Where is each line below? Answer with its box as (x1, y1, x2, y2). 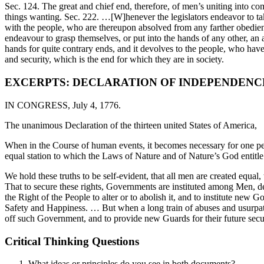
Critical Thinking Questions (5, 235, 139, 247)
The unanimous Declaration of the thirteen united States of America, (5, 120, 257, 130)
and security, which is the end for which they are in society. (5, 54, 224, 65)
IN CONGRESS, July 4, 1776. (5, 100, 121, 110)
